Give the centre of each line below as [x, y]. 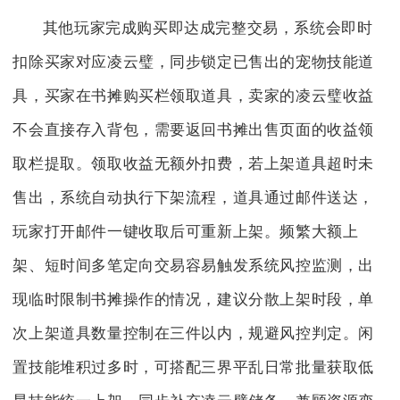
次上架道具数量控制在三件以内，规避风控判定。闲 [194, 334]
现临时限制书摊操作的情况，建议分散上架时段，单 [194, 300]
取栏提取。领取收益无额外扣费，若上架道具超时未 [194, 164]
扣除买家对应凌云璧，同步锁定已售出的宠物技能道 [194, 62]
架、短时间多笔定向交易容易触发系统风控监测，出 [194, 266]
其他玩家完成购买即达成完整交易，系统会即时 [208, 29]
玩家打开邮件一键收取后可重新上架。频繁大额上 [186, 232]
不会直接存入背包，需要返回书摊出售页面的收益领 [194, 130]
